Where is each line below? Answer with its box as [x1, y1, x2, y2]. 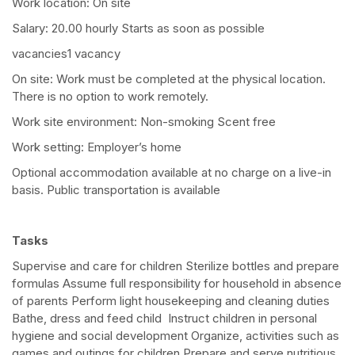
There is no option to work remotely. [12, 89, 208, 105]
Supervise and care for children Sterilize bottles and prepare [12, 258, 339, 274]
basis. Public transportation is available [12, 182, 220, 198]
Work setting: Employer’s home [12, 139, 181, 155]
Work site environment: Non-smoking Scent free [12, 114, 276, 130]
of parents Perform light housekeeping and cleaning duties [12, 293, 330, 309]
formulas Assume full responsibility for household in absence [12, 276, 342, 292]
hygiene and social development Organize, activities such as [12, 328, 339, 344]
